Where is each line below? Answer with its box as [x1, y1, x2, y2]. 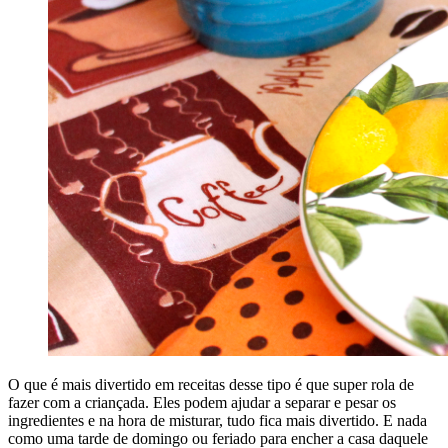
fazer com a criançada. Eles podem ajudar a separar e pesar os [8, 393, 396, 411]
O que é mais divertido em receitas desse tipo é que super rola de [8, 375, 414, 393]
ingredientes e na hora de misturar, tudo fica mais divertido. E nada [8, 411, 427, 429]
